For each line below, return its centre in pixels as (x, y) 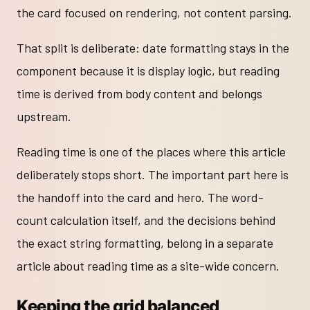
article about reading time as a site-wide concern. (148, 266)
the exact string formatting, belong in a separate (145, 243)
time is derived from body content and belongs (139, 94)
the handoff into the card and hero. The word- (140, 198)
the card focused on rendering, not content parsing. (154, 13)
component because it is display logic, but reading (148, 71)
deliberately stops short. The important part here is (153, 175)
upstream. (44, 117)
